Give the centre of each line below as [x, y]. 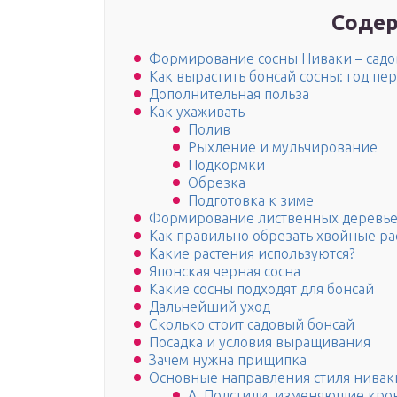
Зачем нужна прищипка [228, 360]
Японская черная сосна [225, 272]
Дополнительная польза [229, 94]
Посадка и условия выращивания [260, 343]
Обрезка [217, 183]
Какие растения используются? [252, 254]
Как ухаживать [197, 112]
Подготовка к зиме [251, 201]
